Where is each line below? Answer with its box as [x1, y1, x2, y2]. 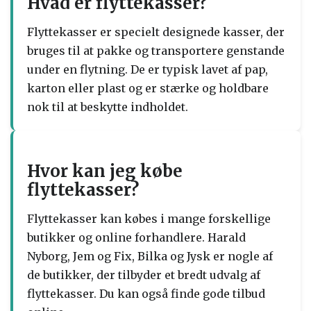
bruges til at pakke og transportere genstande [27, 44, 285, 58]
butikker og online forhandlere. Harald [27, 230, 246, 244]
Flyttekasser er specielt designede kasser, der [27, 25, 285, 39]
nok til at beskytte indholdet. [27, 100, 188, 114]
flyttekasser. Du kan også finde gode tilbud [27, 287, 265, 301]
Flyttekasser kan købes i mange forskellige [27, 212, 271, 226]
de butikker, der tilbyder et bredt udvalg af [27, 268, 260, 282]
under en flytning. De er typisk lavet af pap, [27, 62, 268, 76]
